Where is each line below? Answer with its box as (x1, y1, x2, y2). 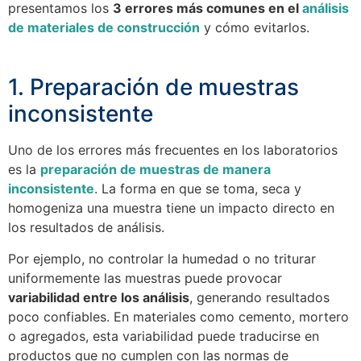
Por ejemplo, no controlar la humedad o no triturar (8, 250, 316, 267)
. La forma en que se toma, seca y (94, 180, 301, 197)
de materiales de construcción (8, 19, 200, 35)
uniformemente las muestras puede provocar (8, 269, 282, 286)
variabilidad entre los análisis (8, 288, 189, 305)
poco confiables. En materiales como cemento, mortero (8, 308, 349, 325)
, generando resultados (189, 288, 330, 305)
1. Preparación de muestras (8, 73, 299, 102)
